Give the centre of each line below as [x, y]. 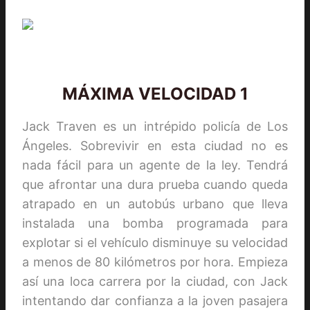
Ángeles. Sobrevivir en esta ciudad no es [155, 145]
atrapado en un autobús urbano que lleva [155, 203]
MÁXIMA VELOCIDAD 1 [155, 93]
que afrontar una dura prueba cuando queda [155, 184]
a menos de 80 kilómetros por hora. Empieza [155, 262]
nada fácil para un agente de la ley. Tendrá [155, 165]
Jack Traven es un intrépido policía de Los [155, 126]
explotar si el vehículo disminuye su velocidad [155, 242]
